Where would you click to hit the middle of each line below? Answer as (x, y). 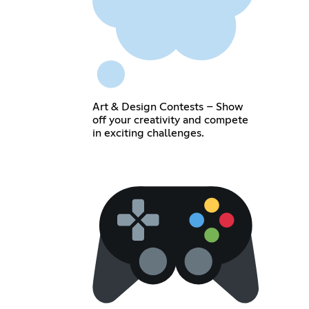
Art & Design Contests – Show (168, 107)
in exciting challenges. (149, 133)
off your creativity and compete (171, 120)
